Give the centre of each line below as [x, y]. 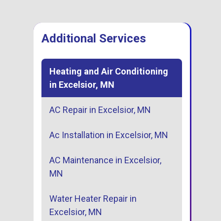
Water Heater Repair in [93, 199]
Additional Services [94, 39]
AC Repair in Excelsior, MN [100, 110]
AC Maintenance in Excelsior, [105, 160]
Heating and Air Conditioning [109, 72]
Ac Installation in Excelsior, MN [109, 135]
